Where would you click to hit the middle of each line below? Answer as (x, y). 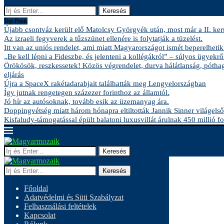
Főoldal (36, 188)
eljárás (14, 74)
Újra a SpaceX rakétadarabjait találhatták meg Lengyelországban (105, 83)
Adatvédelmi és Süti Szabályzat (74, 197)
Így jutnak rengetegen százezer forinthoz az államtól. (87, 92)
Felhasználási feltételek (60, 206)
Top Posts (16, 21)
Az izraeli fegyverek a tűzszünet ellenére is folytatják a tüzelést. (103, 38)
